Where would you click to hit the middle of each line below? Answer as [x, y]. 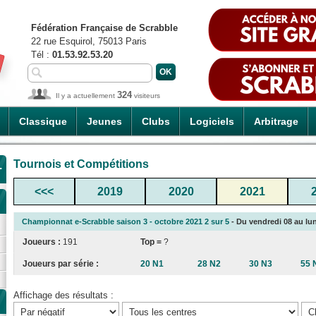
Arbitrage [276, 121]
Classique [43, 121]
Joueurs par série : [61, 263]
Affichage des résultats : [63, 296]
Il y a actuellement [86, 96]
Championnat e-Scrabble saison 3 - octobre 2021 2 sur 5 [126, 221]
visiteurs [146, 96]
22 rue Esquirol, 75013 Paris [89, 41]
